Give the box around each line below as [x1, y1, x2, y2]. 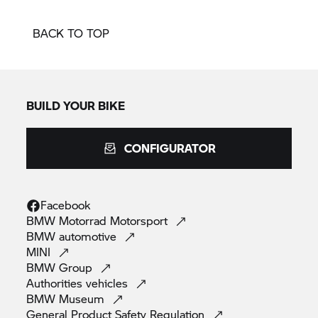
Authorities [26, 275, 87, 291]
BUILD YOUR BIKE [26, 97, 126, 114]
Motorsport [110, 212, 172, 229]
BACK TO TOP [33, 25, 109, 41]
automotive [59, 228, 121, 244]
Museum [59, 290, 109, 307]
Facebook [40, 197, 91, 213]
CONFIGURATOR [124, 140, 216, 156]
